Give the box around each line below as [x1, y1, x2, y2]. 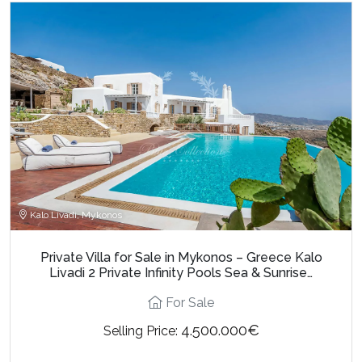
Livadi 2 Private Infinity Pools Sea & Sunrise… [49, 264, 313, 280]
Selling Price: [103, 322, 181, 339]
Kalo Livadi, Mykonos [27, 208, 122, 221]
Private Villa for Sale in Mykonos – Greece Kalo [40, 249, 322, 265]
